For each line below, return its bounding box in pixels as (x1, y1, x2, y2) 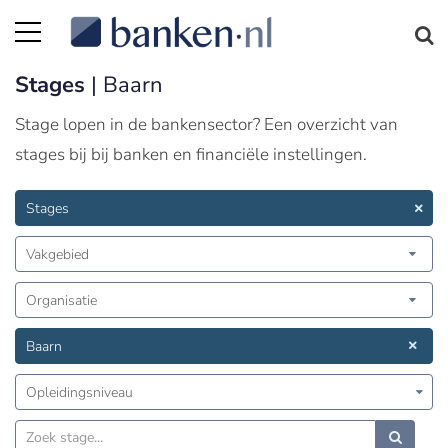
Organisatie (26, 291, 97, 310)
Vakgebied (26, 245, 89, 264)
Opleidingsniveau (26, 383, 133, 402)
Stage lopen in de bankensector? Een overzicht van (15, 113, 398, 136)
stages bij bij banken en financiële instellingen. (15, 143, 367, 166)
